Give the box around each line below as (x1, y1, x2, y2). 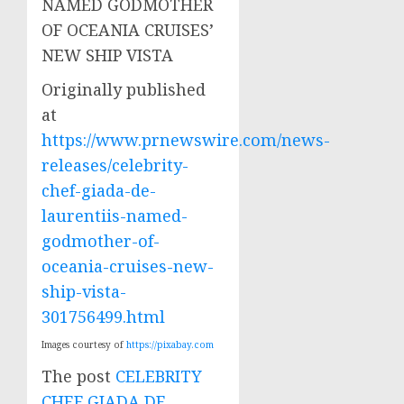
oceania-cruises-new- (41, 255, 214, 277)
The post (41, 365, 115, 387)
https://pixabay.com (126, 338, 214, 351)
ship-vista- (41, 280, 126, 302)
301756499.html (41, 306, 165, 327)
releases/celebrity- (41, 154, 188, 176)
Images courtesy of (41, 338, 126, 351)
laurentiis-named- (41, 205, 188, 226)
